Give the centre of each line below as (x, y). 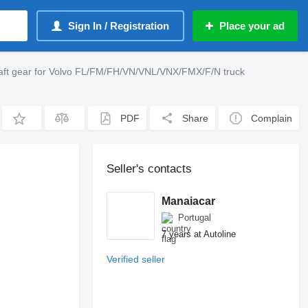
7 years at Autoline (199, 234)
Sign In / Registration (119, 26)
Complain (272, 118)
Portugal (195, 218)
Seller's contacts (150, 169)
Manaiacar (189, 201)
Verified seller (136, 259)
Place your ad (252, 26)
